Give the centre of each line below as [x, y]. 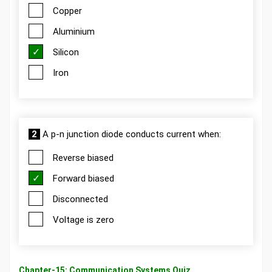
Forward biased [83, 178]
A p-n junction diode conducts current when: [131, 134]
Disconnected [80, 199]
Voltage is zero [83, 220]
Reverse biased [83, 158]
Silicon [66, 52]
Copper [67, 11]
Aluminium [74, 32]
